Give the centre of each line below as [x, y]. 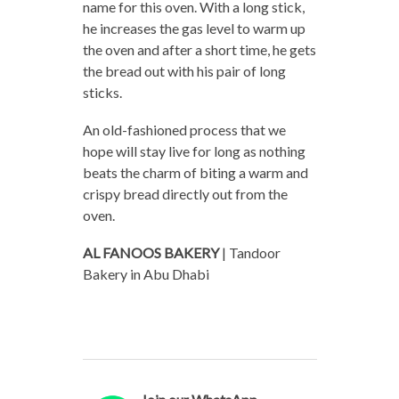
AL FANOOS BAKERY [151, 252]
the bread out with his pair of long [184, 70]
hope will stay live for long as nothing [194, 151]
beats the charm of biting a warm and [195, 172]
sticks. [102, 92]
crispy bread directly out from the [185, 193]
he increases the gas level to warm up [194, 28]
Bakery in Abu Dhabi [146, 273]
